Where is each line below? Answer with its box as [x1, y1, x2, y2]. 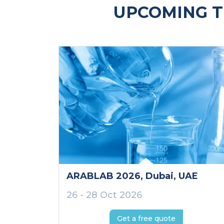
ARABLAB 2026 [66, 170, 140, 182]
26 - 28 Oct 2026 [66, 189, 142, 201]
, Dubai [140, 170, 173, 182]
